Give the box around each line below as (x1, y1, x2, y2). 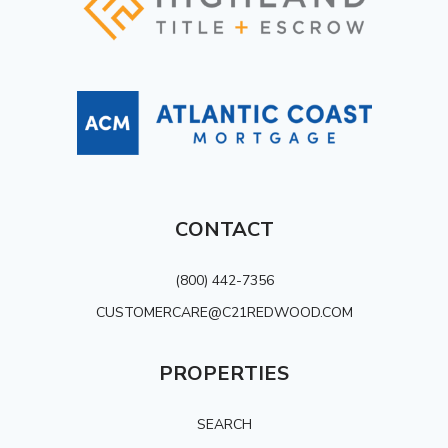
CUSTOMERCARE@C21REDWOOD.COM (95, 303, 353, 323)
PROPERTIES (159, 360, 289, 388)
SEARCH (196, 415, 252, 435)
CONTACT (174, 216, 274, 244)
